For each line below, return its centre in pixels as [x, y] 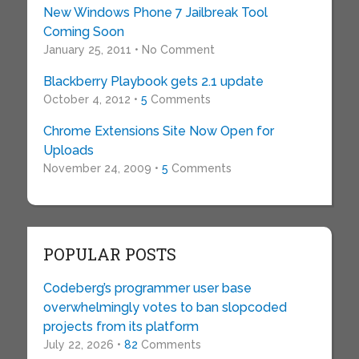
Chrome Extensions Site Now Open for [158, 131]
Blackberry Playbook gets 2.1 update [153, 81]
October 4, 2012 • [92, 99]
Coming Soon [83, 32]
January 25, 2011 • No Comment [129, 50]
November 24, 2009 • [102, 168]
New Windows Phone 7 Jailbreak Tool [155, 12]
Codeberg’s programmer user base [147, 288]
